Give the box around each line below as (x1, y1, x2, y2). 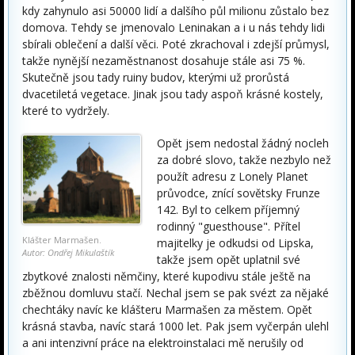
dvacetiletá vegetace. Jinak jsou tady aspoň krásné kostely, (22, 86, 323, 101)
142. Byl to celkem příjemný (157, 202, 300, 217)
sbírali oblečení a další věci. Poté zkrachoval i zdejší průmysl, (22, 36, 330, 52)
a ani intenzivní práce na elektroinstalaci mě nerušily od (22, 335, 303, 350)
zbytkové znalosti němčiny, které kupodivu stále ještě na (22, 269, 311, 284)
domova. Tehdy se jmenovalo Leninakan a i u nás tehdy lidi (22, 20, 325, 35)
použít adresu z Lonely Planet (157, 169, 308, 184)
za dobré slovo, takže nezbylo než (157, 152, 331, 167)
